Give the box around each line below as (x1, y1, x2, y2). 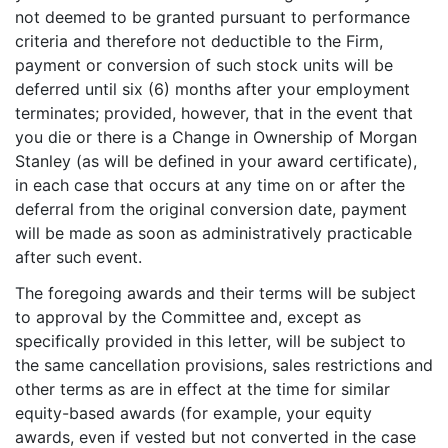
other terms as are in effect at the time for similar (15, 379, 390, 399)
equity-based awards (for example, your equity (15, 403, 372, 423)
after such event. (15, 247, 142, 267)
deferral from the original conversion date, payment (15, 199, 407, 219)
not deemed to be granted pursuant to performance (15, 7, 410, 27)
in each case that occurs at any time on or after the (15, 175, 405, 195)
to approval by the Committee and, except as (15, 307, 361, 327)
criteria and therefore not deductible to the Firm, (15, 31, 383, 51)
